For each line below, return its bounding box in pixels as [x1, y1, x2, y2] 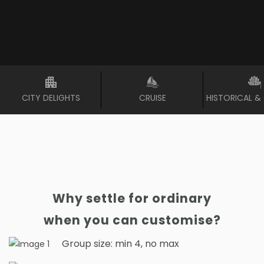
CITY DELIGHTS [21, 92, 80, 104]
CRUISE [138, 92, 166, 104]
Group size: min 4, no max [62, 237, 179, 250]
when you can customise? [43, 212, 221, 229]
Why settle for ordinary [52, 190, 212, 207]
